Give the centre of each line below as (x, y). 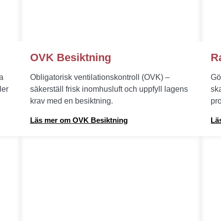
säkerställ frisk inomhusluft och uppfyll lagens (109, 89)
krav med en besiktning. (71, 101)
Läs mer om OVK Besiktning (79, 120)
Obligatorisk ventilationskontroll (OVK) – (100, 77)
